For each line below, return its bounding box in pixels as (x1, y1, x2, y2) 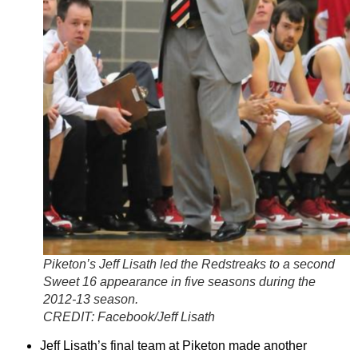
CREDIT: (43, 309, 97, 324)
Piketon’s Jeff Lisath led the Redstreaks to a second (43, 257, 335, 271)
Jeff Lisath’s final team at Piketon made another (40, 338, 307, 352)
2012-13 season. (43, 292, 138, 306)
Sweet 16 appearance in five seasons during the (43, 274, 316, 288)
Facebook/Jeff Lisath (97, 309, 215, 324)
